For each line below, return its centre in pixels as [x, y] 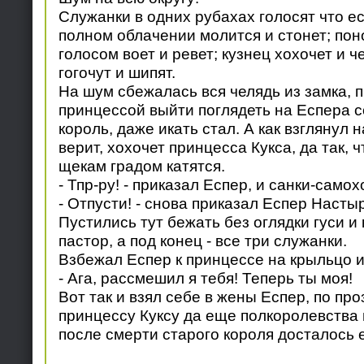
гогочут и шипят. [117, 73]
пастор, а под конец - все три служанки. [202, 241]
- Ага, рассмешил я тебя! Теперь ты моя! [205, 278]
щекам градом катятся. [141, 166]
